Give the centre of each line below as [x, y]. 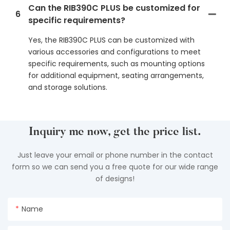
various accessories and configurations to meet [114, 52]
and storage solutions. [68, 88]
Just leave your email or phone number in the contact [115, 155]
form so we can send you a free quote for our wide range [115, 167]
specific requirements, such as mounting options [117, 64]
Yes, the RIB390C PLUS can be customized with [111, 40]
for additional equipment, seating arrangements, [116, 76]
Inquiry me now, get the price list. [115, 133]
